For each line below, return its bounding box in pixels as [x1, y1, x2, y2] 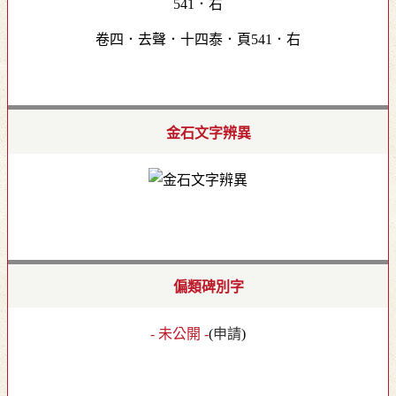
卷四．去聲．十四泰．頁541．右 [95, 32, 301, 48]
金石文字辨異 [166, 125, 251, 141]
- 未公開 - [150, 326, 209, 342]
